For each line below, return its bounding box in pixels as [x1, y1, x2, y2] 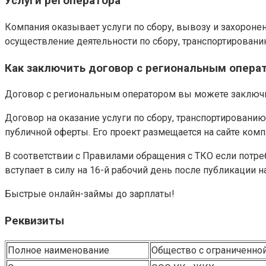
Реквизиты [5, 214, 64, 228]
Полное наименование [8, 244, 109, 256]
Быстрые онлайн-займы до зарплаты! [5, 188, 175, 200]
